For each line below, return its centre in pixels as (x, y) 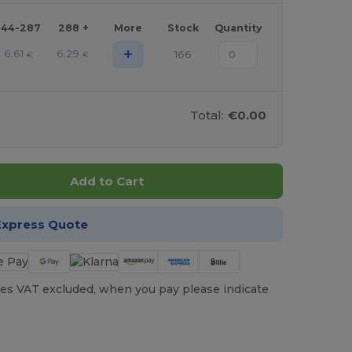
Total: (207, 115)
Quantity (238, 28)
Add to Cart (106, 181)
